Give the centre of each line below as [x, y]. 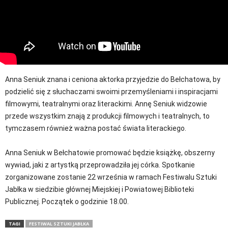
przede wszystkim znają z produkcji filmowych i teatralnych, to [107, 116]
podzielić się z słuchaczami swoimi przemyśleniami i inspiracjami [111, 92]
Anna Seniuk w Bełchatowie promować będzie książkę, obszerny [110, 153]
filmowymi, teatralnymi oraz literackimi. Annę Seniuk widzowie [106, 104]
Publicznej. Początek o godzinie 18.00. [67, 202]
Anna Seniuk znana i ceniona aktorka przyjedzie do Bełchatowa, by [113, 79]
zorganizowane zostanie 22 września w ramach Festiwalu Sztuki [111, 177]
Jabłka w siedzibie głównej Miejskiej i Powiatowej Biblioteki [99, 189]
